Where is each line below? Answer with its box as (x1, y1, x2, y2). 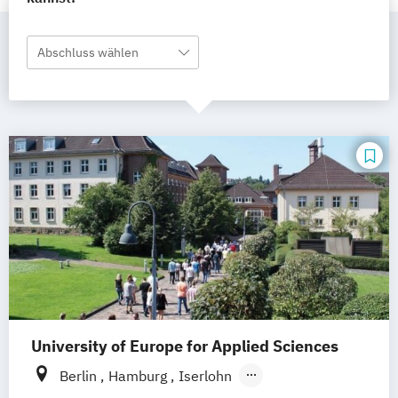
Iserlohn (179, 367, 232, 386)
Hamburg (108, 367, 171, 386)
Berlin (60, 367, 100, 386)
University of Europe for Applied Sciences (31, 336, 338, 357)
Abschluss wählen (37, 44, 139, 60)
